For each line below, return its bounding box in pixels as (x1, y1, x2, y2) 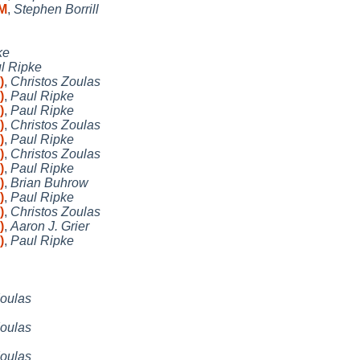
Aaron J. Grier (10, 219, 89, 233)
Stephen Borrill (14, 2, 99, 16)
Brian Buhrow (10, 175, 88, 190)
